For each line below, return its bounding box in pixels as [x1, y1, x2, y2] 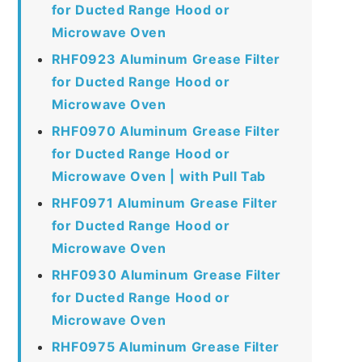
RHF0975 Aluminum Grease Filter [51, 338, 280, 355]
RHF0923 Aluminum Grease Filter [51, 50, 280, 67]
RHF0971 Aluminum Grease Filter [51, 194, 278, 211]
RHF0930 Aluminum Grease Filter [51, 266, 281, 283]
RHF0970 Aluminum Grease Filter [51, 122, 280, 139]
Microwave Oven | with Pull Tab [51, 167, 266, 184]
